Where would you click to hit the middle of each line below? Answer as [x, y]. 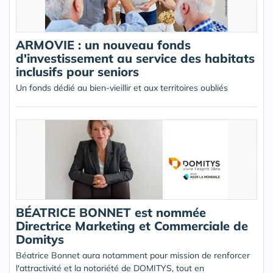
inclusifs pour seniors [77, 72]
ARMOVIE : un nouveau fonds [103, 45]
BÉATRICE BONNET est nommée [111, 212]
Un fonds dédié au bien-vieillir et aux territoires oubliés [122, 88]
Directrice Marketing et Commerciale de [132, 226]
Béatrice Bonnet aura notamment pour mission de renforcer [133, 255]
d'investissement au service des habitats [135, 58]
